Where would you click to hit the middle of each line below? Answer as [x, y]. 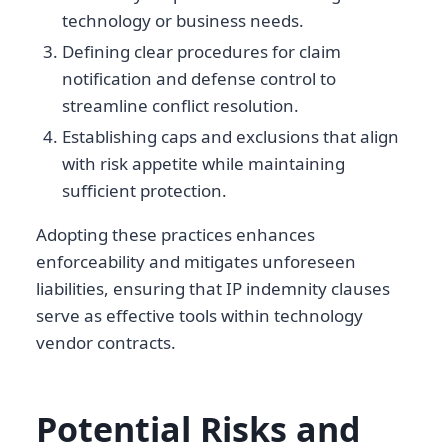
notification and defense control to [198, 78]
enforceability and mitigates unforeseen [196, 262]
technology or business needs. [182, 20]
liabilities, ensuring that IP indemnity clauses [213, 289]
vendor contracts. [106, 343]
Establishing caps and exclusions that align [230, 137]
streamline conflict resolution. [180, 105]
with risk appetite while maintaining [203, 164]
